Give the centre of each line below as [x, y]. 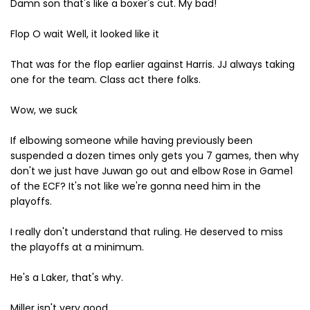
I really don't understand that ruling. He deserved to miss [147, 232]
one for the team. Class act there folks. [106, 80]
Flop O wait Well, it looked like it [85, 34]
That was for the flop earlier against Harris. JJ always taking [153, 64]
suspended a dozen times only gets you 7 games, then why [155, 156]
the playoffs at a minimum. [77, 247]
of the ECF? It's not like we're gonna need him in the [136, 186]
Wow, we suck [44, 110]
